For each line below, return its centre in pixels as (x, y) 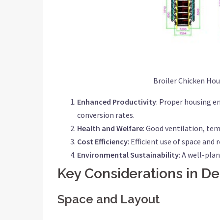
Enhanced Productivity (117, 102)
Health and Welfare (110, 128)
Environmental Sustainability (128, 155)
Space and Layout (109, 199)
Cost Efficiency (102, 141)
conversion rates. (106, 115)
